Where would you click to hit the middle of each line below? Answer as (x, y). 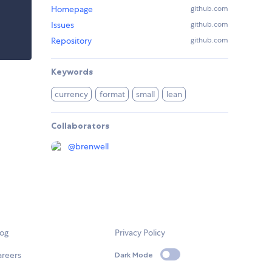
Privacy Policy (140, 233)
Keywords (72, 72)
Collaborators (80, 126)
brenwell (92, 147)
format (112, 94)
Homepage (72, 9)
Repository (71, 41)
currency (72, 94)
